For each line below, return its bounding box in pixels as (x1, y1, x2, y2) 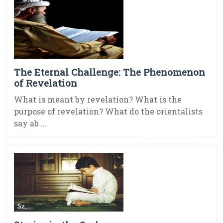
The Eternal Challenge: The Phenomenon (14, 66, 205, 79)
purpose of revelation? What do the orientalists (14, 106, 203, 117)
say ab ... (14, 118, 47, 129)
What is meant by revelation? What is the (14, 94, 182, 105)
